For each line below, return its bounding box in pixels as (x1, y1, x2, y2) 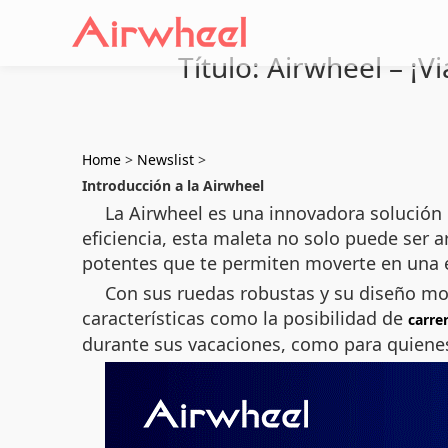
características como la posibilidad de (82, 306, 408, 330)
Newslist (137, 150, 194, 169)
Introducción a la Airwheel (82, 176, 264, 195)
